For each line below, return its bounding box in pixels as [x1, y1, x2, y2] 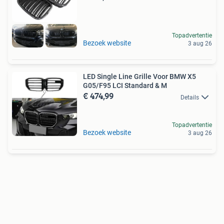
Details [180, 93, 199, 101]
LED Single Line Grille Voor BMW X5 [83, 72, 196, 81]
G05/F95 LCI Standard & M [83, 81, 167, 90]
